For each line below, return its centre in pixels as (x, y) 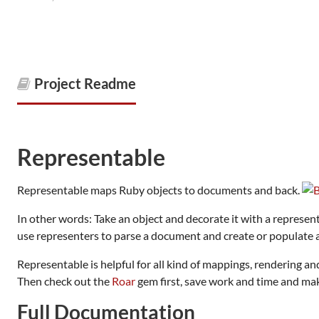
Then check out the (64, 281)
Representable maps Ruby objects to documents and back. (159, 190)
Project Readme (85, 83)
